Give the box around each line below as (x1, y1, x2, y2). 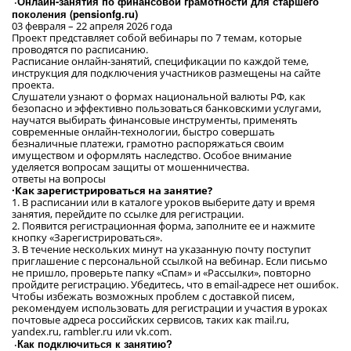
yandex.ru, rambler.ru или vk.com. (12, 324, 172, 338)
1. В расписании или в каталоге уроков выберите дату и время (12, 195, 315, 209)
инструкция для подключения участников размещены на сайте (12, 66, 320, 80)
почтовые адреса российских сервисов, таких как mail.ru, (12, 313, 289, 327)
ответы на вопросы (12, 172, 106, 186)
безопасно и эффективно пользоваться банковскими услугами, (12, 101, 321, 115)
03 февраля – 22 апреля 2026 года (12, 19, 172, 33)
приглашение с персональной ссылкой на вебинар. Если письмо (12, 254, 327, 268)
